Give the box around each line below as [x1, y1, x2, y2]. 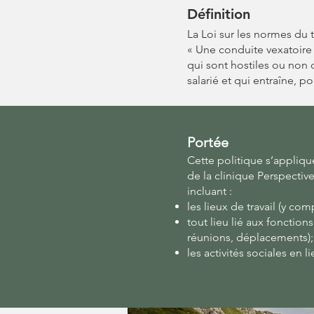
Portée [187, 134, 228, 151]
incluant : [187, 184, 232, 198]
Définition [187, 6, 250, 22]
